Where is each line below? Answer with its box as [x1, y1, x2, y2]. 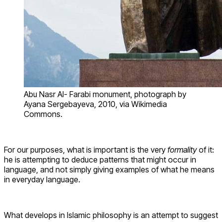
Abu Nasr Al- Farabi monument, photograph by [24, 89, 186, 99]
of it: [197, 144, 214, 155]
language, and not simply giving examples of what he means [4, 164, 215, 174]
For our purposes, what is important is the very [4, 144, 167, 155]
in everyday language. [4, 174, 80, 184]
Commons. [24, 109, 62, 119]
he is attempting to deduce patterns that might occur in [4, 154, 196, 165]
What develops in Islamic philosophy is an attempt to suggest [4, 210, 218, 220]
